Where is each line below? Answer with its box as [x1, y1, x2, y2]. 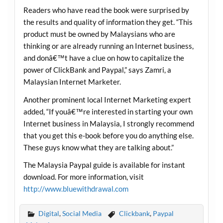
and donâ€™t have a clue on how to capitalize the [23, 53, 184, 63]
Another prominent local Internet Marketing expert [23, 95, 191, 104]
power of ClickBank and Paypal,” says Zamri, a [23, 65, 171, 75]
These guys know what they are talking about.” [23, 142, 174, 152]
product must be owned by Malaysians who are [23, 29, 175, 39]
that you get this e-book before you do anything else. [23, 130, 194, 140]
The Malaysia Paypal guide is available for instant [23, 160, 185, 169]
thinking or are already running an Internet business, [23, 41, 194, 51]
